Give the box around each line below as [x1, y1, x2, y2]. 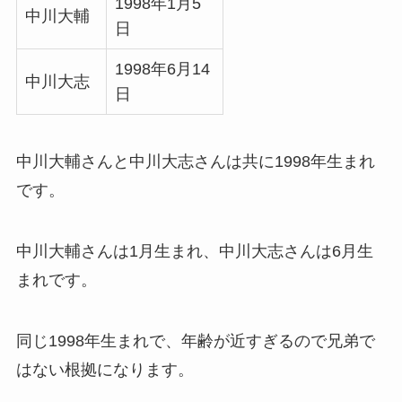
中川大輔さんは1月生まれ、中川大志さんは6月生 [15, 241, 373, 260]
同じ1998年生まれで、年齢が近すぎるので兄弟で [15, 331, 375, 350]
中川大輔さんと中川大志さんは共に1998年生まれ [15, 153, 375, 171]
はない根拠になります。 [15, 360, 194, 379]
